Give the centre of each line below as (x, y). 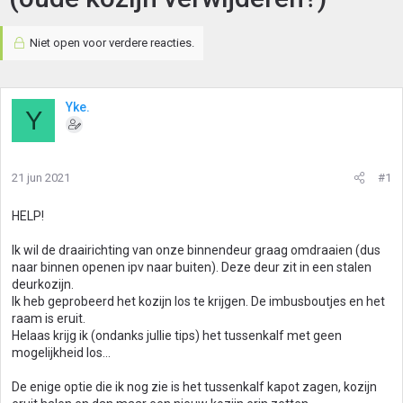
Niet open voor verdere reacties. (110, 43)
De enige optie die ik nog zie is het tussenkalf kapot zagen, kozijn (194, 387)
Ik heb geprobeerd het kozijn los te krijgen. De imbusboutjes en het (198, 301)
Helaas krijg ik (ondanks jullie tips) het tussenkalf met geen (177, 336)
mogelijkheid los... (61, 353)
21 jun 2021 (41, 178)
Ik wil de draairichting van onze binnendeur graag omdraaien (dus (196, 250)
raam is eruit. (49, 318)
